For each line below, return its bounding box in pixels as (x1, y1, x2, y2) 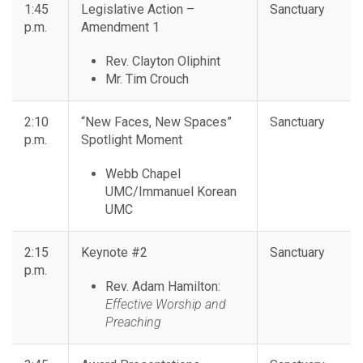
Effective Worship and (105, 297, 226, 313)
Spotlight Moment (81, 132, 182, 148)
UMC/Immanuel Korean (105, 184, 237, 200)
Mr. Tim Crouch (105, 71, 189, 88)
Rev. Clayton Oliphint (105, 53, 220, 70)
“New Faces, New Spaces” (81, 114, 232, 130)
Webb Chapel (105, 166, 181, 182)
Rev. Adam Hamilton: (105, 279, 220, 295)
